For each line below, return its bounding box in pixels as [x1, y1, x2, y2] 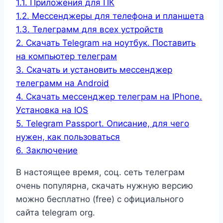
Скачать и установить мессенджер [26, 65, 172, 75]
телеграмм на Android [16, 78, 109, 89]
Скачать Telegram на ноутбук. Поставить [26, 38, 196, 48]
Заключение [26, 145, 78, 156]
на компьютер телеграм [16, 51, 117, 62]
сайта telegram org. [16, 208, 95, 218]
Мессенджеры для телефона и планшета [32, 11, 204, 21]
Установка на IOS [16, 105, 88, 115]
